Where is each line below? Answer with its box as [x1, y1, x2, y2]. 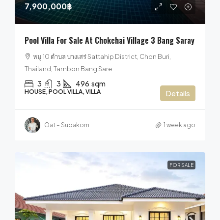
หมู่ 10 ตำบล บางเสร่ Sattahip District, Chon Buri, [33, 52, 171, 60]
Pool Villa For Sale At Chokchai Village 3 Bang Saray [25, 34, 194, 46]
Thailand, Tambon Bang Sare [25, 64, 112, 73]
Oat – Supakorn [44, 121, 89, 129]
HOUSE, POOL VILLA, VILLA [25, 87, 101, 95]
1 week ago [164, 121, 195, 129]
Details [165, 88, 190, 98]
